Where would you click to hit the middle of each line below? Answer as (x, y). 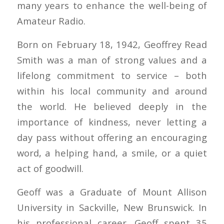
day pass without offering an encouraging (112, 137)
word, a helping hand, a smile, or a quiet (112, 152)
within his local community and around (112, 90)
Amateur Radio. (51, 21)
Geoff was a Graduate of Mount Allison (112, 191)
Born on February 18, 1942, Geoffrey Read (112, 44)
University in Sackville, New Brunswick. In (112, 207)
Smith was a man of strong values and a (112, 59)
